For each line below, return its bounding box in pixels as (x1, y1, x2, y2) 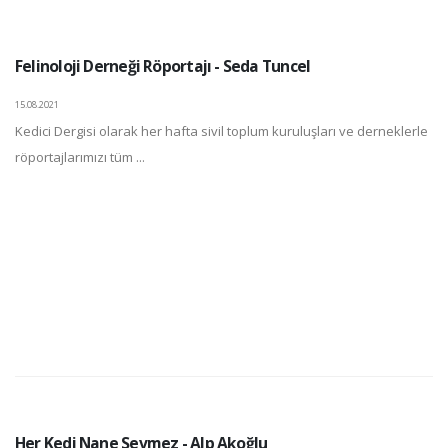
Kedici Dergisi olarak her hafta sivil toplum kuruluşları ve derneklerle (15, 122, 428, 141)
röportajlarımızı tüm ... (15, 148, 145, 167)
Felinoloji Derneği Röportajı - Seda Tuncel (15, 55, 311, 78)
